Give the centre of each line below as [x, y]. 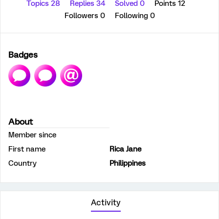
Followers [82, 16]
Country [22, 163]
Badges [23, 55]
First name [27, 149]
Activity [106, 203]
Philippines [128, 163]
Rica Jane [125, 149]
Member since [32, 135]
